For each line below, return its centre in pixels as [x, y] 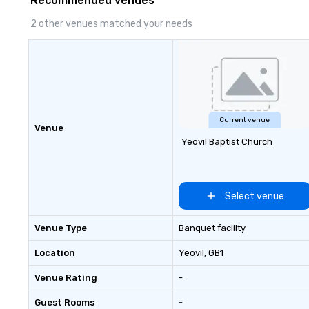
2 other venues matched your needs [111, 24]
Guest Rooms [64, 302]
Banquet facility [212, 228]
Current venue [245, 120]
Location [55, 253]
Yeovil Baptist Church [227, 142]
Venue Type [61, 228]
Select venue [254, 196]
